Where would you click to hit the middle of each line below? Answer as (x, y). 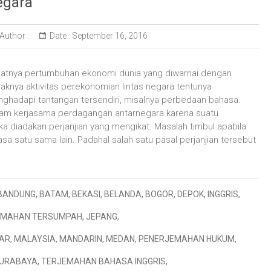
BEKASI (86, 194)
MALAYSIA (35, 239)
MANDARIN (81, 239)
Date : (60, 36)
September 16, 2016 (109, 36)
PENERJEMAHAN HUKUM (187, 239)
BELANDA (123, 194)
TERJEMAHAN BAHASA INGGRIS (103, 261)
